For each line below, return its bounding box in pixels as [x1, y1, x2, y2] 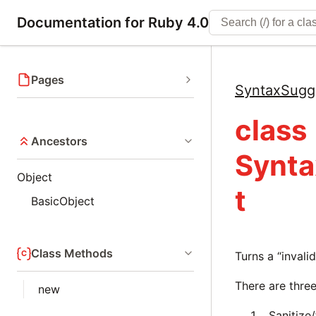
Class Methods [31, 246, 113, 260]
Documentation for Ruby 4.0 [17, 14, 209, 31]
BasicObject [31, 194, 95, 208]
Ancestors [31, 134, 87, 148]
